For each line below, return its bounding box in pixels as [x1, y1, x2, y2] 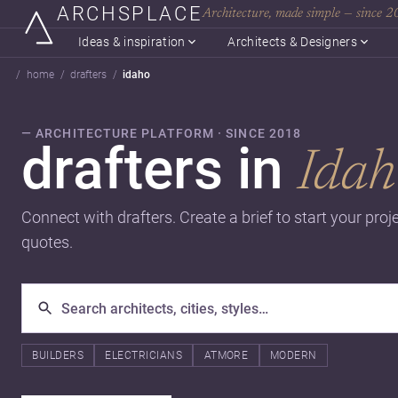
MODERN [269, 349, 317, 362]
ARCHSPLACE [57, 3, 203, 25]
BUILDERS [32, 349, 84, 362]
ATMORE [203, 349, 249, 362]
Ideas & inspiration [78, 34, 186, 50]
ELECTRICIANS [105, 349, 183, 362]
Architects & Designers [227, 34, 357, 50]
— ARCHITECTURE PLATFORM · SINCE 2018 [21, 126, 302, 141]
